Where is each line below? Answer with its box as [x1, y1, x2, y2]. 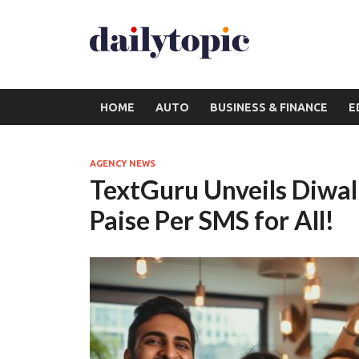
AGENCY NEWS [90, 159, 155, 168]
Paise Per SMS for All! [90, 204, 334, 236]
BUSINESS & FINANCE [210, 100, 328, 114]
